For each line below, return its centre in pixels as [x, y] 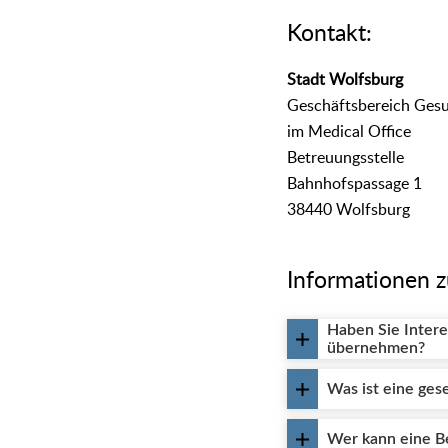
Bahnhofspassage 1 [355, 184]
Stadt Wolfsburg [345, 80]
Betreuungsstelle [346, 158]
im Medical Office [349, 132]
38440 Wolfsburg [349, 210]
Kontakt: [330, 33]
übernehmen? [376, 348]
